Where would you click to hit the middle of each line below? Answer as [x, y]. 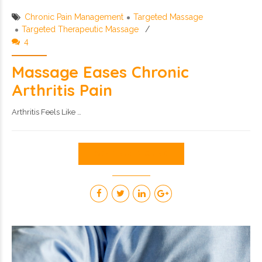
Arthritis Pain [62, 90]
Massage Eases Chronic [100, 72]
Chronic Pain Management [74, 17]
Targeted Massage [168, 17]
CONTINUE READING [131, 154]
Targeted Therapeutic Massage [80, 30]
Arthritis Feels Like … [46, 112]
